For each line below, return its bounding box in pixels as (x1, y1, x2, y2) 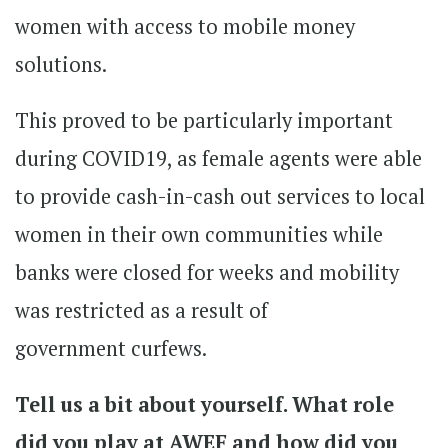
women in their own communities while (15, 220, 383, 248)
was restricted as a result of (15, 296, 268, 324)
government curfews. (15, 334, 207, 362)
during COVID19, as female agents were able (15, 144, 422, 172)
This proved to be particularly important (15, 106, 393, 134)
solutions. (15, 50, 107, 78)
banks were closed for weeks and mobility (15, 258, 399, 286)
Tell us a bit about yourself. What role (15, 390, 394, 418)
